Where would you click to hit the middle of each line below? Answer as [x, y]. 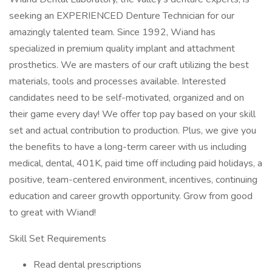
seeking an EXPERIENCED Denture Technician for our [122, 16]
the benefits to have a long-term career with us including [128, 147]
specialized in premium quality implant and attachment [122, 49]
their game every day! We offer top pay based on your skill [132, 114]
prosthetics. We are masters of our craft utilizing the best [129, 65]
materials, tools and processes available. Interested [117, 81]
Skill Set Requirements [58, 239]
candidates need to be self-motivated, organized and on [127, 98]
